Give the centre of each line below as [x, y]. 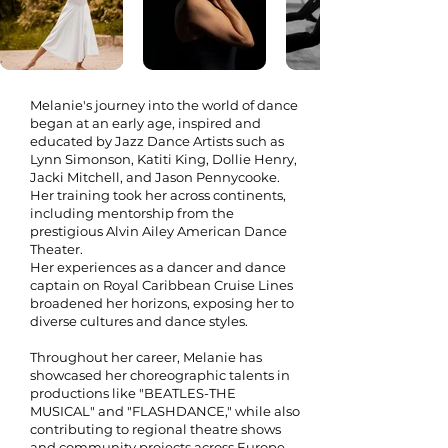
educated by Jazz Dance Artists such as [157, 141]
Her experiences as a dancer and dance [158, 267]
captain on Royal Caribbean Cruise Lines [161, 285]
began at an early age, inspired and [145, 123]
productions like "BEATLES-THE [133, 393]
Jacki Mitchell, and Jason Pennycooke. [155, 177]
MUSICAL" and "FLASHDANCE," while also [165, 411]
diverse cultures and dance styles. [139, 321]
